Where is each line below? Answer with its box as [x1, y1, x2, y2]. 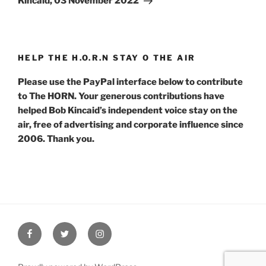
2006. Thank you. [18, 133, 94, 144]
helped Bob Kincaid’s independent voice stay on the [18, 104, 237, 116]
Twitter [59, 223, 91, 235]
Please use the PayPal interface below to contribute [18, 76, 243, 87]
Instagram [94, 223, 140, 235]
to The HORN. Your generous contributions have [18, 90, 224, 102]
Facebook [24, 223, 69, 235]
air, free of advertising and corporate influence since [18, 119, 243, 130]
